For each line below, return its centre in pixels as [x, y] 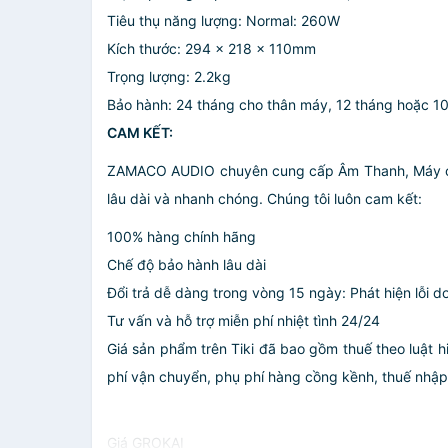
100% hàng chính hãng [181, 236]
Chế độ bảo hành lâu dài [186, 264]
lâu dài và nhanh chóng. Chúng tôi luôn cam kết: [264, 198]
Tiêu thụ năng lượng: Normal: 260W [223, 20]
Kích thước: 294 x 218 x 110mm [211, 48]
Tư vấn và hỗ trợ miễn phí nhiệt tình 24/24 [243, 320]
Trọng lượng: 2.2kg [169, 76]
